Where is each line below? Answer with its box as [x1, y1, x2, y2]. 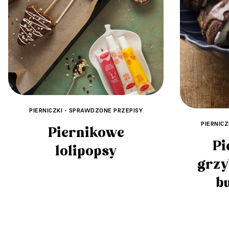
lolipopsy [55, 142, 117, 160]
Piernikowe [48, 124, 124, 142]
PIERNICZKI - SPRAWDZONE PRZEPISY [29, 106, 143, 114]
